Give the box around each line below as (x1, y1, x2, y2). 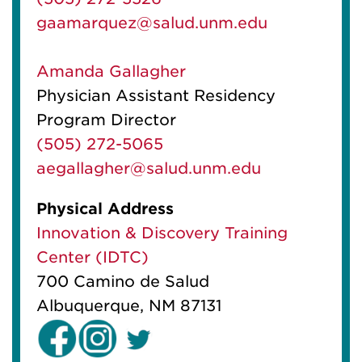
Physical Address (36, 199, 174, 218)
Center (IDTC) (36, 247, 149, 267)
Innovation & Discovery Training (36, 223, 288, 242)
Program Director (36, 110, 176, 129)
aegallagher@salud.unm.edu (36, 158, 261, 178)
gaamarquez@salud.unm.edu (36, 13, 267, 32)
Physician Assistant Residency (36, 86, 276, 105)
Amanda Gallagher (36, 61, 186, 81)
